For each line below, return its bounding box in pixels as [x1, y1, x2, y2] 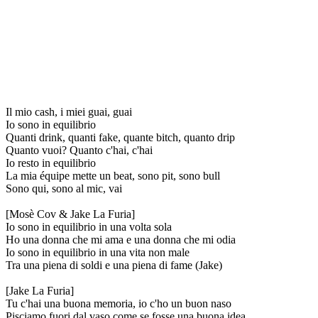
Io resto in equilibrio [6, 156, 96, 169]
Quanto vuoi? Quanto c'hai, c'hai [6, 143, 153, 156]
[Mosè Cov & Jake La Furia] [6, 207, 135, 220]
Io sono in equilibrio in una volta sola [6, 220, 172, 233]
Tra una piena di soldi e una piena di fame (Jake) [6, 258, 222, 271]
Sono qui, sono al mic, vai [6, 182, 122, 194]
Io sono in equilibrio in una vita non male [6, 246, 190, 258]
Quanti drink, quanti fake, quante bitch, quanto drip [6, 131, 235, 143]
